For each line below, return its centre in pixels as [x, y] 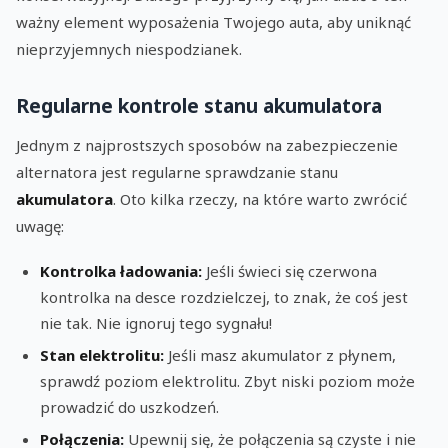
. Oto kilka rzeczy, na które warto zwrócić [260, 199]
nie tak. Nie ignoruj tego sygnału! [156, 322]
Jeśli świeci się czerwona [289, 270]
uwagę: [40, 226]
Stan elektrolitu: [102, 355]
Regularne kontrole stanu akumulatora [199, 106]
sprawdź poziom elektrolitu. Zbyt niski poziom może [227, 381]
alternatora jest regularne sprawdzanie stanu [177, 172]
